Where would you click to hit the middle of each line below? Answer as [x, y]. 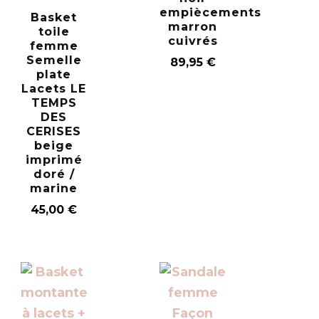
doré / [54, 174]
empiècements [210, 13]
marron [193, 27]
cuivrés [193, 41]
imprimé [54, 160]
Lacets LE [54, 89]
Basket [54, 18]
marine [54, 189]
